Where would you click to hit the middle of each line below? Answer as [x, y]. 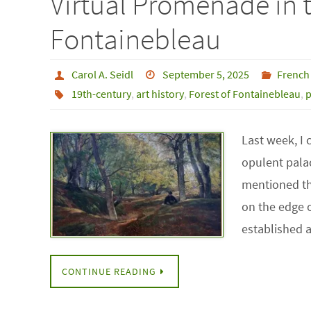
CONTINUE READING [109, 271]
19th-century [101, 94]
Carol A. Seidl [102, 74]
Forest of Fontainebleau [244, 94]
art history [160, 94]
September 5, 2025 [206, 74]
